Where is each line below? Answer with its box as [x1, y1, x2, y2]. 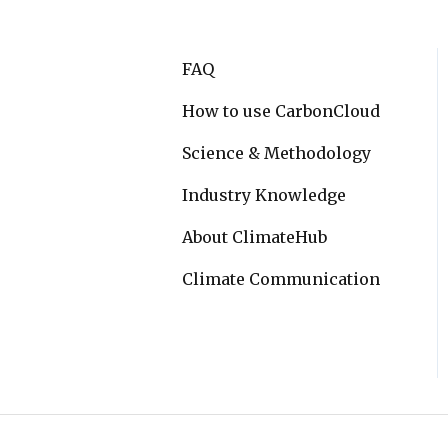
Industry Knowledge [182, 184, 346, 205]
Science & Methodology [182, 142, 371, 163]
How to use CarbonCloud [182, 100, 380, 121]
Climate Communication [182, 268, 380, 289]
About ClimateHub [182, 226, 327, 247]
